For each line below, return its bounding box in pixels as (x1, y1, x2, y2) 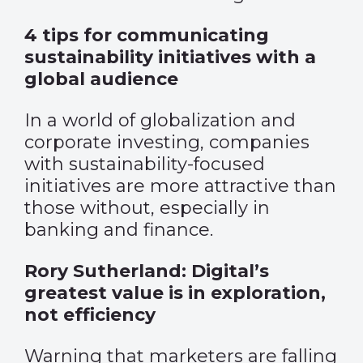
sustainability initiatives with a (24, 46, 316, 68)
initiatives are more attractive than (24, 175, 336, 197)
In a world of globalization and (24, 109, 296, 131)
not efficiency (24, 304, 156, 326)
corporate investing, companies (24, 131, 310, 153)
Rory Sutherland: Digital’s (24, 260, 269, 282)
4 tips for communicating (24, 24, 269, 46)
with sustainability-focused (24, 153, 265, 175)
